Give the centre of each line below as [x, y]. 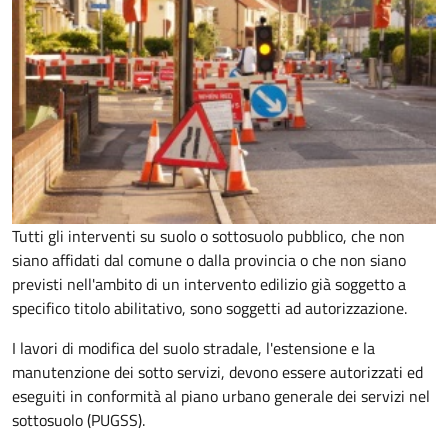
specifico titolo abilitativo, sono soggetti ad [156, 308]
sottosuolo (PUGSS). [78, 420]
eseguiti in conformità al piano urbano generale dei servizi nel [221, 396]
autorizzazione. [356, 308]
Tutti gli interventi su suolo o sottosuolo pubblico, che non [208, 236]
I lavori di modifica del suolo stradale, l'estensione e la [193, 348]
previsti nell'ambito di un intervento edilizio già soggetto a [209, 284]
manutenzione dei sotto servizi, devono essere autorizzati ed [217, 372]
